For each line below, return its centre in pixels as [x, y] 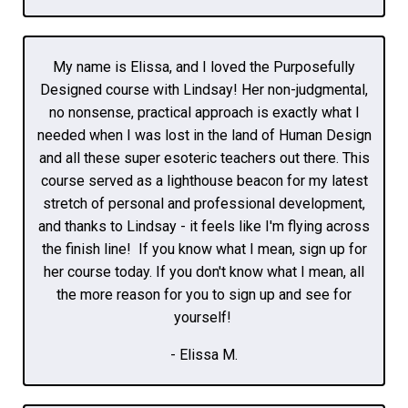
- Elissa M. [204, 354]
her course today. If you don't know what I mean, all [204, 271]
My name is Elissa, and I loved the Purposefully [204, 66]
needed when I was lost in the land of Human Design [204, 135]
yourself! [204, 317]
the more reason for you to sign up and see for [204, 294]
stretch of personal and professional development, [204, 203]
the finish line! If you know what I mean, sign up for [204, 249]
